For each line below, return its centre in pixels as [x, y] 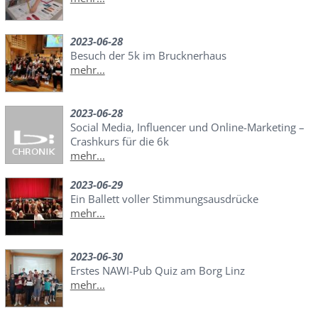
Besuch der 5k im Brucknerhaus [148, 56]
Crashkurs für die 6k [119, 142]
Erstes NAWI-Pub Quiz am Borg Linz [157, 271]
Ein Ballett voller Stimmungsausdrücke [164, 199]
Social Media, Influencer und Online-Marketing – [187, 127]
